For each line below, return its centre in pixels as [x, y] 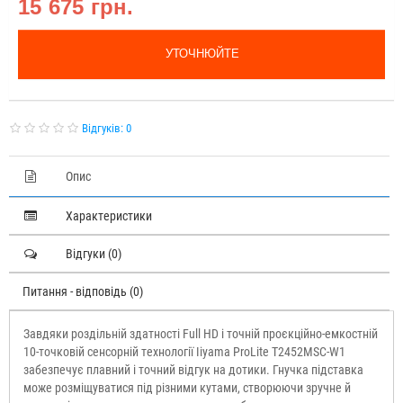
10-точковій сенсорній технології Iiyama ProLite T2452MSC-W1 [184, 351]
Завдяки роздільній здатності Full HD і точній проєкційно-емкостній [201, 333]
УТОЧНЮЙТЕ [202, 53]
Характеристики [109, 215]
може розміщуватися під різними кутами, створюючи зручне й [187, 387]
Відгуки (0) [94, 253]
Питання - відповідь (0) [83, 291]
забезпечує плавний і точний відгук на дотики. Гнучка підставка [193, 369]
